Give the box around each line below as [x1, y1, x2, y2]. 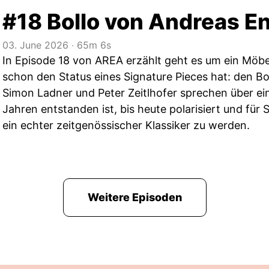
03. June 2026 [2, 39, 68, 51]
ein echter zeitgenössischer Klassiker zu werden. [2, 119, 250, 131]
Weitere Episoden [87, 191, 182, 204]
